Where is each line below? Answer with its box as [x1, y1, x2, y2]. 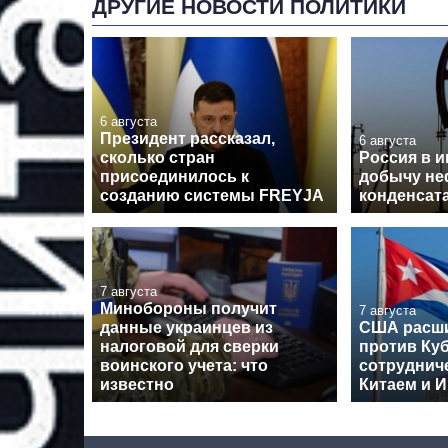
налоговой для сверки [100, 337, 279, 355]
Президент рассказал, [100, 129, 275, 147]
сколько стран [100, 148, 215, 166]
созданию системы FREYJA [100, 186, 324, 204]
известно [100, 375, 174, 393]
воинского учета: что [100, 356, 268, 374]
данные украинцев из [100, 318, 273, 336]
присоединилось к [100, 167, 249, 185]
